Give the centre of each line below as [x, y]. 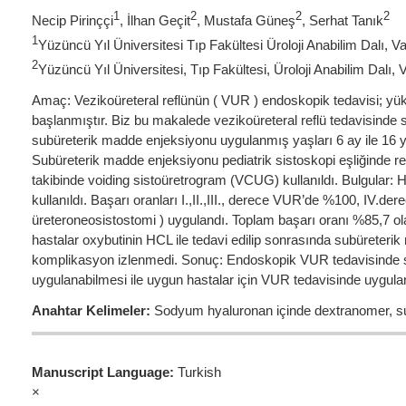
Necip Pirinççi [72, 21]
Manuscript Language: [105, 372]
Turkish [199, 372]
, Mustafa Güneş [246, 21]
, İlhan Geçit [155, 21]
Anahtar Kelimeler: [91, 311]
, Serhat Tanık [343, 21]
